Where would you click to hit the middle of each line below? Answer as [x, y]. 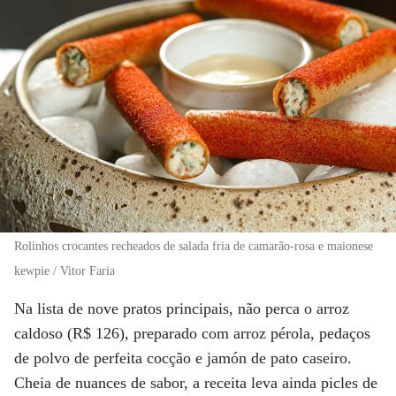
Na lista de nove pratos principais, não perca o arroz [182, 308]
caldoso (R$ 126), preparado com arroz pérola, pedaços [192, 333]
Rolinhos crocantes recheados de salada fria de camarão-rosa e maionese [194, 246]
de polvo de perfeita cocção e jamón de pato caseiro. [183, 358]
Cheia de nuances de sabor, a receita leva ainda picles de [196, 382]
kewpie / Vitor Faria [65, 270]
